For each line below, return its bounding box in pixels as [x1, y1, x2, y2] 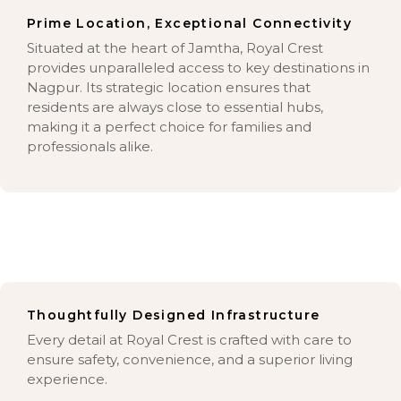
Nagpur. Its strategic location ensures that [27, 79, 311, 97]
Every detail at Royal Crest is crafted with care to [27, 331, 352, 349]
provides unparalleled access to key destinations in [27, 59, 370, 77]
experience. [27, 371, 107, 388]
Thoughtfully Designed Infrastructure [27, 307, 320, 324]
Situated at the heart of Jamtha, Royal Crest [27, 39, 323, 57]
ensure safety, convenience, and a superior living [27, 351, 353, 369]
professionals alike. [27, 138, 153, 156]
